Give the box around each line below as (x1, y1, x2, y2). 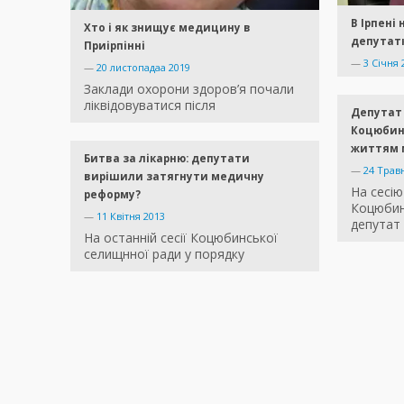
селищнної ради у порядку (84, 244, 244, 262)
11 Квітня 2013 (96, 208, 165, 223)
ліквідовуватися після (84, 96, 216, 114)
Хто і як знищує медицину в (84, 20, 251, 34)
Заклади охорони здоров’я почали (84, 79, 294, 97)
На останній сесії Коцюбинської (84, 228, 278, 246)
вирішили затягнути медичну (84, 169, 264, 183)
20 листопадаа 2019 (96, 60, 190, 74)
